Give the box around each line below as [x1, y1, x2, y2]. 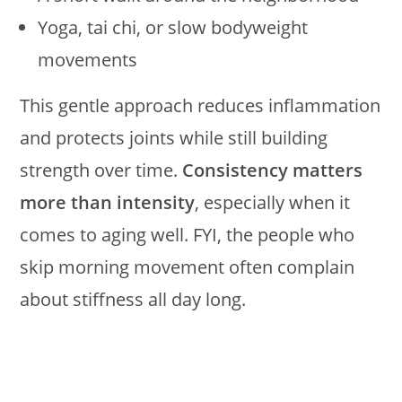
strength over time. [20, 158, 183, 182]
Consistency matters [182, 158, 363, 182]
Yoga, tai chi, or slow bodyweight [38, 15, 309, 39]
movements [38, 48, 138, 72]
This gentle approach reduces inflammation [20, 93, 381, 118]
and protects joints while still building [20, 126, 328, 150]
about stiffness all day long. [20, 287, 247, 311]
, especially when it [195, 190, 351, 214]
